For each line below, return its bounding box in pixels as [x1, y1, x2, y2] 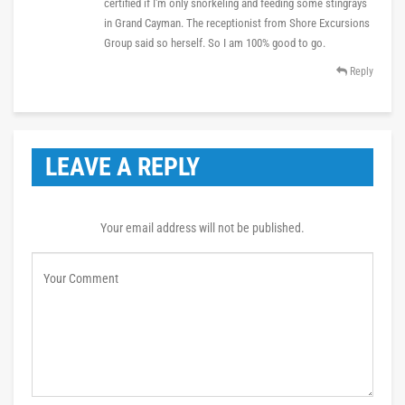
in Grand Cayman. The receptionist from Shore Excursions [104, 15, 370, 30]
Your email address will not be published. [100, 220, 305, 235]
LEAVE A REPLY [45, 151, 200, 182]
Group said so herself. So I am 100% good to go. [104, 35, 325, 50]
